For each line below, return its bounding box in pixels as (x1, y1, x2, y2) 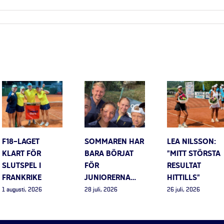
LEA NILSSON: (167, 136, 216, 148)
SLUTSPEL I (2, 160, 41, 172)
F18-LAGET (2, 136, 39, 148)
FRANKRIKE (2, 172, 41, 184)
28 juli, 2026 (84, 186, 117, 193)
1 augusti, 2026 (2, 186, 42, 193)
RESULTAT (167, 160, 201, 172)
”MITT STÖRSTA (167, 148, 220, 160)
